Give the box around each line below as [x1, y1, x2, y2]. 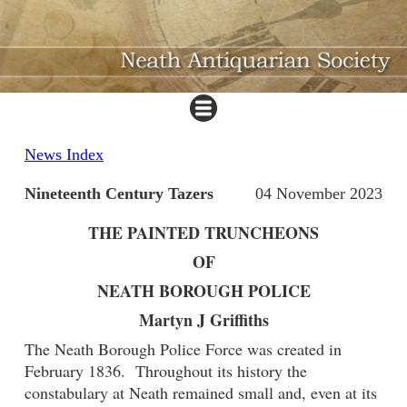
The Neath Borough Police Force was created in [25, 338, 342, 361]
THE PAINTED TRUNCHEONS [88, 221, 319, 245]
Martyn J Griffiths [138, 308, 269, 333]
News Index [25, 145, 104, 164]
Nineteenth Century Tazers [25, 184, 213, 203]
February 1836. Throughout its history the [25, 360, 307, 382]
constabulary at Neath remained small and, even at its [25, 382, 377, 404]
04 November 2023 [255, 184, 382, 203]
